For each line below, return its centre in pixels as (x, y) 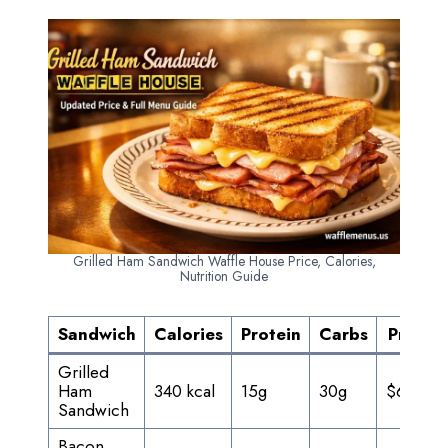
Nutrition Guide (224, 276)
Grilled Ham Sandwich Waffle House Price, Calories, (224, 261)
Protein (270, 334)
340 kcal (184, 391)
